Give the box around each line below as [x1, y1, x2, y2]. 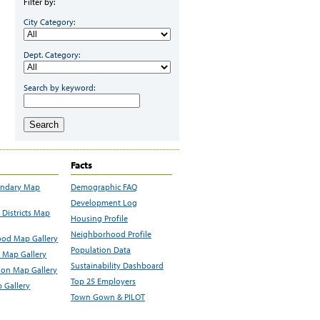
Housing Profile [70, 213, 128, 224]
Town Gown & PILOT [70, 291, 145, 303]
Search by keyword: [24, 82, 95, 93]
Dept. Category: [24, 49, 80, 60]
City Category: [24, 16, 75, 27]
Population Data [70, 244, 131, 256]
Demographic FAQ [70, 181, 137, 193]
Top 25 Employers [70, 276, 136, 287]
